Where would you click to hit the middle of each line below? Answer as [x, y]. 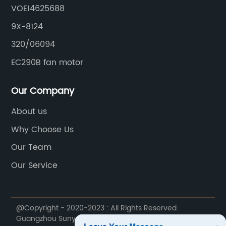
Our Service [35, 165]
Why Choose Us [43, 129]
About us [29, 112]
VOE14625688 [38, 9]
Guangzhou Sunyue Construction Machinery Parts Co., [110, 219]
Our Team [32, 148]
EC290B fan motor [47, 62]
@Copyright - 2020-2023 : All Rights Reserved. [97, 208]
